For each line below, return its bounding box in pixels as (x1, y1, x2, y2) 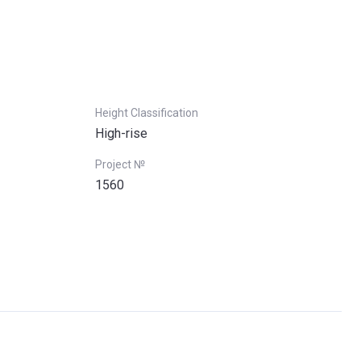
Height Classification (95, 106, 198, 119)
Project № (95, 158, 145, 171)
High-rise (95, 126, 147, 141)
